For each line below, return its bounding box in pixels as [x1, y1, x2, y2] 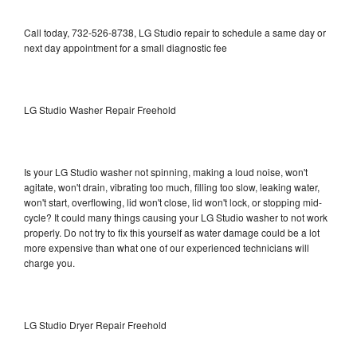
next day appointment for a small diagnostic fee [24, 40, 227, 54]
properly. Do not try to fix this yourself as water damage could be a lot [24, 225, 320, 239]
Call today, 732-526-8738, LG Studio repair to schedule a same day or [24, 25, 326, 39]
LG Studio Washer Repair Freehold [24, 102, 176, 116]
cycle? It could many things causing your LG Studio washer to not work [24, 210, 328, 224]
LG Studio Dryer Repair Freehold [24, 317, 167, 331]
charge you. [24, 255, 75, 269]
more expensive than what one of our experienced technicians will [24, 240, 309, 254]
